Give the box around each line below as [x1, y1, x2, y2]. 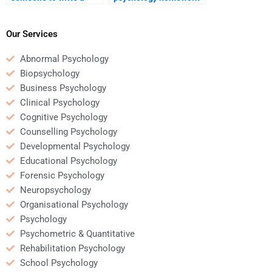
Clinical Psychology [19, 97, 100, 108]
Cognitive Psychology [19, 111, 107, 123]
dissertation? [11, 16, 62, 26]
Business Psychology [19, 82, 106, 93]
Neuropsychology [19, 184, 91, 195]
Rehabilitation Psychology [19, 242, 125, 254]
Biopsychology [19, 67, 80, 79]
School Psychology [19, 257, 98, 268]
